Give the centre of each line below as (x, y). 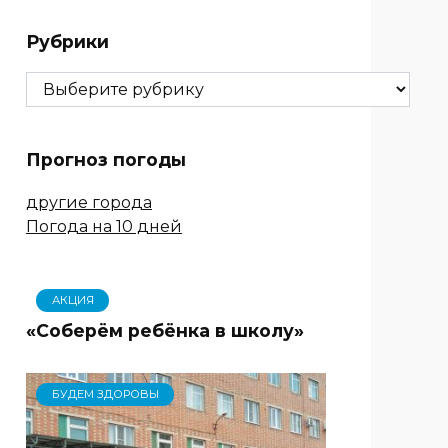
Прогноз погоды (106, 160)
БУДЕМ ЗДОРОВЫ (105, 394)
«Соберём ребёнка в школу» (165, 330)
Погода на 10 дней (104, 226)
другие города (89, 202)
